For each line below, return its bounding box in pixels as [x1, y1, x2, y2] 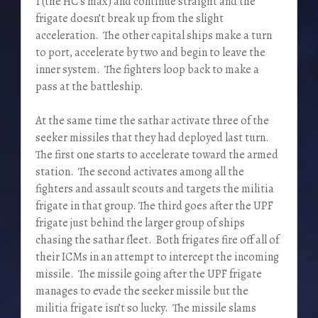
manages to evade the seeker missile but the [35, 283, 248, 300]
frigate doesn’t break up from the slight [35, 11, 224, 27]
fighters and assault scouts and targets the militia [35, 181, 274, 197]
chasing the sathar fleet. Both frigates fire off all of [35, 232, 279, 248]
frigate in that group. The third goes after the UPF [35, 198, 273, 214]
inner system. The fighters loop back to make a [35, 62, 259, 78]
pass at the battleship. [35, 79, 143, 95]
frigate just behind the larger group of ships [35, 215, 245, 231]
